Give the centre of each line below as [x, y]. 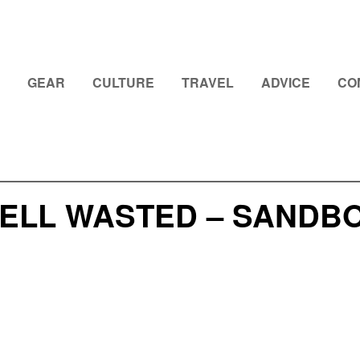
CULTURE [123, 82]
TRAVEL [208, 82]
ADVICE [286, 82]
